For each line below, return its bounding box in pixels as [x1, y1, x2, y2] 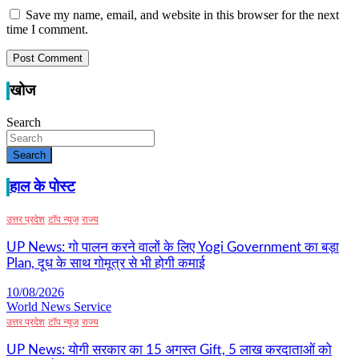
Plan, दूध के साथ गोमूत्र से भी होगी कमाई [6, 256, 205, 271]
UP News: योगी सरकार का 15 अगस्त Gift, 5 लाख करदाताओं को [6, 343, 332, 357]
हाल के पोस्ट [10, 179, 75, 196]
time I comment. [6, 22, 88, 37]
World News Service [6, 300, 111, 314]
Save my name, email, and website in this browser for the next [26, 8, 339, 22]
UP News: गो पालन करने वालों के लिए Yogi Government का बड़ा [6, 240, 339, 255]
